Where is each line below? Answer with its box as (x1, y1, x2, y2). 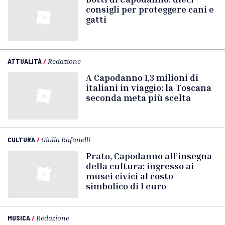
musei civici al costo (86, 170, 173, 181)
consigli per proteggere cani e (86, 4, 214, 15)
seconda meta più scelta (86, 92, 191, 103)
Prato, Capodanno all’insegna (86, 150, 212, 161)
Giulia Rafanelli (41, 135, 90, 144)
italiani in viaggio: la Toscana (86, 82, 211, 93)
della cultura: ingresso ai (86, 160, 194, 171)
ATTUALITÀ (8, 57, 42, 65)
